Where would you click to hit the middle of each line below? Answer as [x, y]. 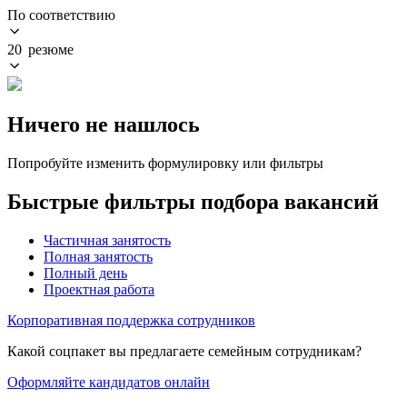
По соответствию [61, 15]
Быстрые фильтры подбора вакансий [193, 201]
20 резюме [40, 49]
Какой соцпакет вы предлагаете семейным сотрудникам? [184, 351]
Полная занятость [98, 256]
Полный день [85, 273]
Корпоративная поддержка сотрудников [131, 320]
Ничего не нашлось [104, 124]
